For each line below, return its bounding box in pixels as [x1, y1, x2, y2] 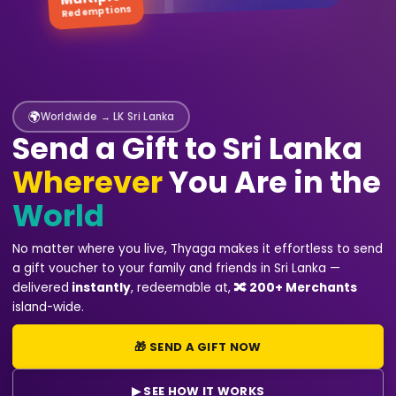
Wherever [12, 162, 163, 203]
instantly [72, 279, 131, 296]
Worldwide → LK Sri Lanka [40, 109, 175, 124]
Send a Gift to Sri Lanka [12, 128, 362, 170]
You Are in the [163, 162, 381, 203]
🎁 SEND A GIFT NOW [134, 338, 262, 355]
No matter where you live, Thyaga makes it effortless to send [12, 240, 383, 257]
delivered [12, 279, 69, 296]
